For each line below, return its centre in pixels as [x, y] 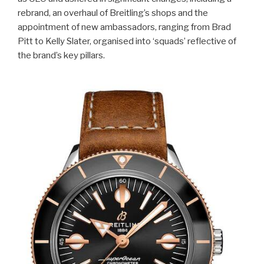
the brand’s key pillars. [61, 56]
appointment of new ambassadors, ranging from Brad [124, 27]
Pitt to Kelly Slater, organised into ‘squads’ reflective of [127, 42]
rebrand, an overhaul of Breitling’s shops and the [113, 13]
